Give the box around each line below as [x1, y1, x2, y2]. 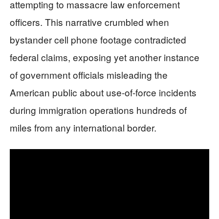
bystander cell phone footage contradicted [10, 33, 186, 46]
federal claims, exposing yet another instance [10, 50, 199, 64]
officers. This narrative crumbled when [10, 15, 169, 29]
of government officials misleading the [10, 68, 168, 82]
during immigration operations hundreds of [10, 103, 187, 117]
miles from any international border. [10, 121, 156, 134]
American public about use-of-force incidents [10, 86, 197, 99]
